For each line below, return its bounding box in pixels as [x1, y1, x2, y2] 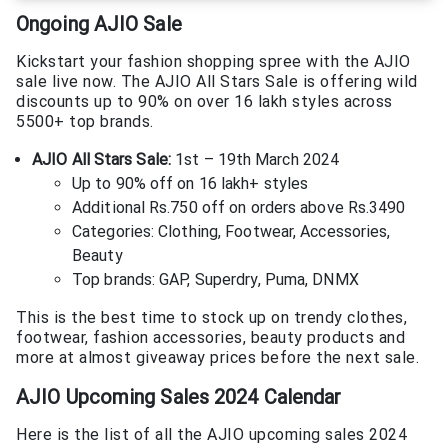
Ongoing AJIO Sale [16, 11, 182, 36]
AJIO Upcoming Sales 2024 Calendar [16, 384, 342, 409]
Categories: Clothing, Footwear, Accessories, [72, 222, 391, 242]
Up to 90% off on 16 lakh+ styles [72, 174, 309, 194]
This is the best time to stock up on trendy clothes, [16, 308, 407, 328]
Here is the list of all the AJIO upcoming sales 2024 [16, 425, 407, 445]
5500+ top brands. [16, 112, 154, 132]
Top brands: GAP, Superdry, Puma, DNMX [72, 270, 359, 290]
